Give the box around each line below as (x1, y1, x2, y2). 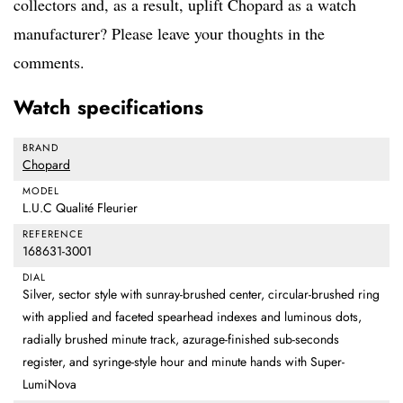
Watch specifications (13, 93, 203, 122)
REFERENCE (22, 227, 84, 242)
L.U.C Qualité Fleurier (22, 199, 138, 218)
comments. (13, 51, 85, 74)
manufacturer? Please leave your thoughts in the (13, 22, 325, 45)
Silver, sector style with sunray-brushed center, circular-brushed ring (22, 285, 380, 304)
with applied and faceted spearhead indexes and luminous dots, (22, 308, 362, 327)
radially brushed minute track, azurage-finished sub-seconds (22, 330, 339, 349)
